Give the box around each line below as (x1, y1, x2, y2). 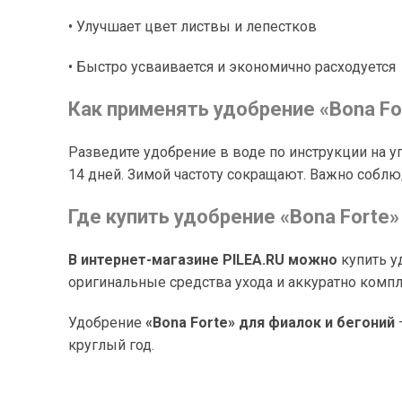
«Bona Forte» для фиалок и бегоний (145, 314, 395, 331)
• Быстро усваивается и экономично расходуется (68, 58, 396, 75)
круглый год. (68, 336, 154, 354)
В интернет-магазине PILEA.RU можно (68, 251, 337, 268)
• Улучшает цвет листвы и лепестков (68, 18, 317, 35)
